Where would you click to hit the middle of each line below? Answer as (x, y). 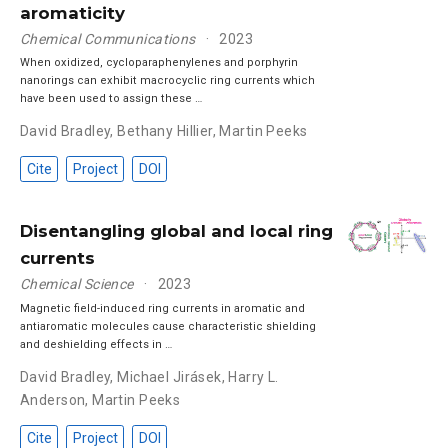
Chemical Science (77, 284)
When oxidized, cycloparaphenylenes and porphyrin (159, 63)
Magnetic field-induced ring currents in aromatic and (162, 308)
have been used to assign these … (111, 99)
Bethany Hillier (165, 131)
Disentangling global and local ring (176, 231)
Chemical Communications (108, 38)
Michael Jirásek (169, 376)
